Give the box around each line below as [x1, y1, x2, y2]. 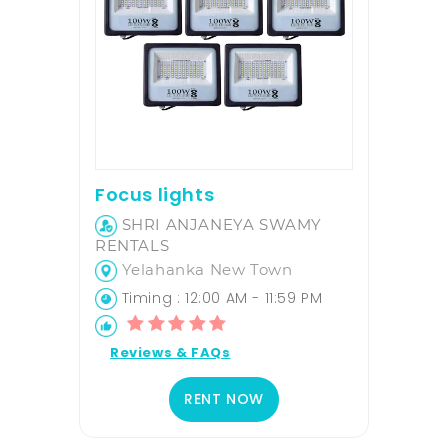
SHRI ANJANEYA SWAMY [117, 215, 323, 235]
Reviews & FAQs [110, 343, 231, 363]
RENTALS [95, 236, 170, 256]
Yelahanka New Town [117, 260, 293, 280]
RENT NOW [184, 389, 264, 410]
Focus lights [95, 182, 215, 208]
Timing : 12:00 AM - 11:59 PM [117, 288, 323, 309]
